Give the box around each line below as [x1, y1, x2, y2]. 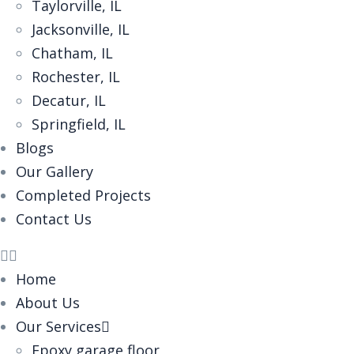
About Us [16, 293, 80, 312]
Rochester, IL [32, 67, 120, 86]
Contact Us [16, 209, 92, 228]
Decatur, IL [32, 91, 106, 110]
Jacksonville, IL [32, 20, 130, 39]
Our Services [16, 317, 101, 336]
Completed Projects [16, 186, 151, 205]
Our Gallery [16, 162, 93, 181]
